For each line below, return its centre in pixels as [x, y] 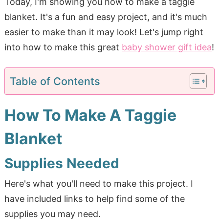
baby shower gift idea [166, 47]
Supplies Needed [62, 163]
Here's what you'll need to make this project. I [99, 183]
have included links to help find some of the [94, 198]
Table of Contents [55, 81]
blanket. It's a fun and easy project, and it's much [106, 17]
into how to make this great [63, 47]
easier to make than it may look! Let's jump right [104, 32]
